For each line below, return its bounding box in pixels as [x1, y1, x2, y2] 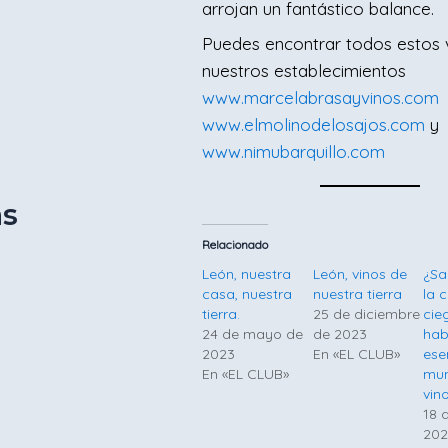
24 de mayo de [202, 325, 304, 343]
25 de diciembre [312, 305, 420, 323]
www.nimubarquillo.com [202, 141, 386, 162]
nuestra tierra [312, 285, 402, 303]
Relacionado [202, 237, 269, 252]
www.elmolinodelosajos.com [202, 114, 426, 135]
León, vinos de [312, 265, 407, 283]
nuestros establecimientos [202, 60, 407, 81]
